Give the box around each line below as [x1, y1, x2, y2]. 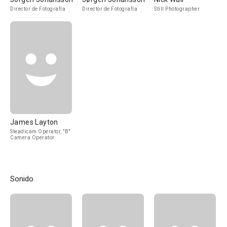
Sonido [10, 174, 33, 183]
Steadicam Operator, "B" [10, 129, 70, 134]
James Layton [10, 118, 58, 126]
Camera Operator [10, 135, 55, 140]
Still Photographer [154, 6, 200, 12]
